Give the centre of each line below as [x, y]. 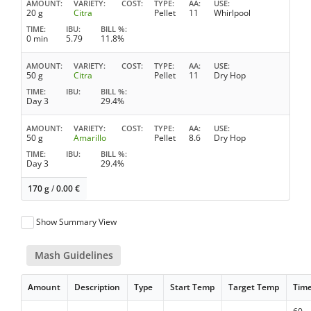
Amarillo [90, 138]
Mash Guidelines [74, 255]
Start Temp [193, 287]
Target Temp [254, 287]
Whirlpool [232, 13]
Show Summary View [77, 222]
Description [98, 287]
